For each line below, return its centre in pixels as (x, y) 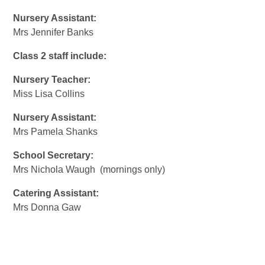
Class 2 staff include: (60, 56)
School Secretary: (54, 155)
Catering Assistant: (56, 193)
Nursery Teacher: (57, 79)
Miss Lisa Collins (49, 93)
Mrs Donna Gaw (49, 207)
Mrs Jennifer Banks (55, 32)
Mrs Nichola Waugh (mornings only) (89, 169)
